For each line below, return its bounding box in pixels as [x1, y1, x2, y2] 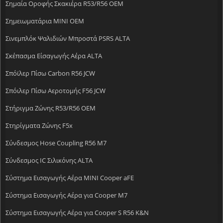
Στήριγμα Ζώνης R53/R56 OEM [5, 103, 96, 112]
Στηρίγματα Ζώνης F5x [5, 120, 73, 130]
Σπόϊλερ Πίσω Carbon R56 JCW [5, 68, 95, 78]
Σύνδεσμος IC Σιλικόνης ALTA [5, 155, 93, 165]
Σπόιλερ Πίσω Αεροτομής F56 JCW [5, 86, 106, 95]
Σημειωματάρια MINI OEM [5, 16, 84, 25]
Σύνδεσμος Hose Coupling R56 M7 [5, 138, 107, 147]
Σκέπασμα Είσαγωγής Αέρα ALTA [5, 51, 102, 60]
